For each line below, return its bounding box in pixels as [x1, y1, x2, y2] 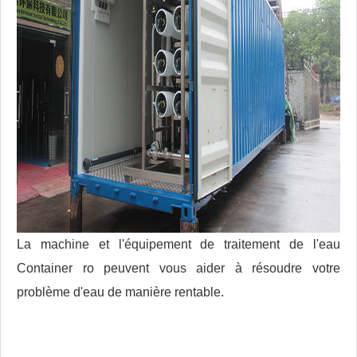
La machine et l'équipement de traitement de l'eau [17, 237, 340, 252]
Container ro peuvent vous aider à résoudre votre [17, 261, 340, 276]
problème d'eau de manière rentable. [17, 285, 224, 300]
